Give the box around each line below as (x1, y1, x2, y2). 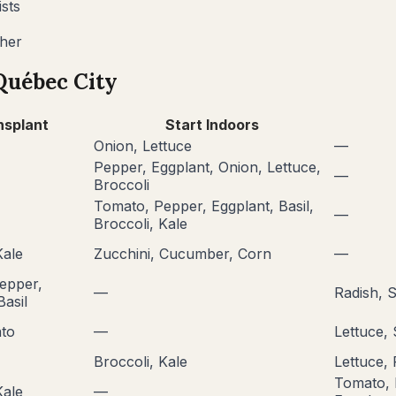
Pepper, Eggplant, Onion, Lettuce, (94, 158, 321, 177)
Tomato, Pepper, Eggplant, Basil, (94, 197, 314, 216)
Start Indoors (165, 116, 259, 134)
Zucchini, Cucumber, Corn (94, 245, 271, 263)
